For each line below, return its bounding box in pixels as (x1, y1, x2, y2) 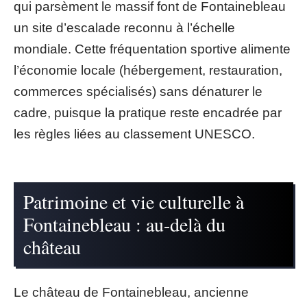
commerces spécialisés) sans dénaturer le (14, 84, 262, 99)
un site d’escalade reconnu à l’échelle (14, 21, 235, 35)
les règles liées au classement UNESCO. (14, 127, 255, 141)
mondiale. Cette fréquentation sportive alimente (14, 42, 291, 56)
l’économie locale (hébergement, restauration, (14, 63, 282, 77)
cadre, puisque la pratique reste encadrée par (14, 106, 282, 120)
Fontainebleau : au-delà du (23, 210, 225, 237)
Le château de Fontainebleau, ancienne (14, 285, 249, 299)
